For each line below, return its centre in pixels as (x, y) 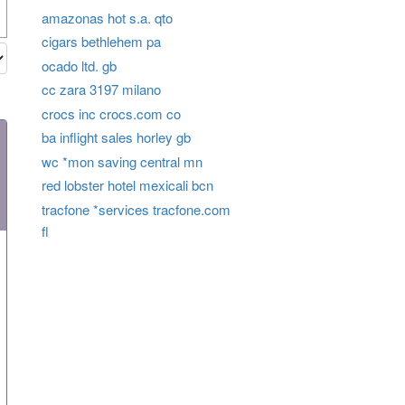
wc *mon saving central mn (122, 161)
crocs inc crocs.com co (111, 113)
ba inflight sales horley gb (116, 137)
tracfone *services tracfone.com (136, 209)
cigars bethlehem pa (101, 42)
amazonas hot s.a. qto (107, 17)
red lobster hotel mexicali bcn (127, 185)
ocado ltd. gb (79, 65)
